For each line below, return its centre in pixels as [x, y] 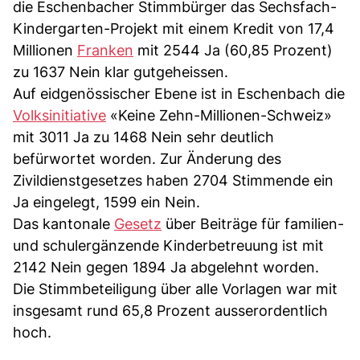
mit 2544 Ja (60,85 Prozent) [233, 50]
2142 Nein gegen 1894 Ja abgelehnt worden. [166, 267]
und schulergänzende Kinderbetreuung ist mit [168, 245]
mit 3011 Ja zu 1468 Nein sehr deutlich [143, 137]
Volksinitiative [59, 115]
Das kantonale [63, 223]
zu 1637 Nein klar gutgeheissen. [121, 72]
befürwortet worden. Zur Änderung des [147, 158]
